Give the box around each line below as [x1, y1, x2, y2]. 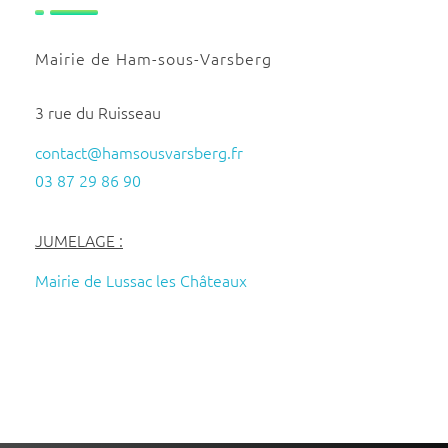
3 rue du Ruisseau [35, 100, 161, 123]
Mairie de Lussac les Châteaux [35, 268, 247, 291]
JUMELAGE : [35, 228, 123, 251]
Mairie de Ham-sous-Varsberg [35, 46, 272, 69]
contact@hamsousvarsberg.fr [35, 140, 243, 163]
